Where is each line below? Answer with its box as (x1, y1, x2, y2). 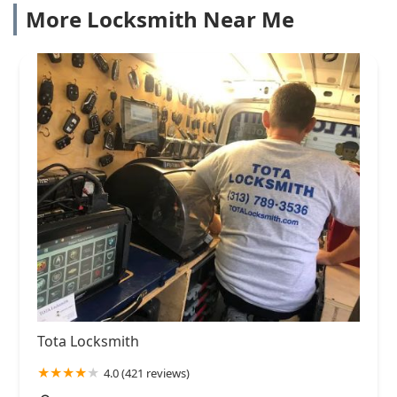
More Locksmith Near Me (26, 4, 294, 35)
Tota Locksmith (37, 331, 139, 352)
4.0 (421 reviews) (104, 365, 190, 382)
